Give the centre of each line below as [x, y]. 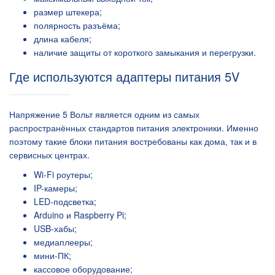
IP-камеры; [56, 188]
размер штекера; [68, 12]
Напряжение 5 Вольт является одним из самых [104, 114]
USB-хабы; [55, 228]
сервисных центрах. [49, 155]
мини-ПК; [52, 255]
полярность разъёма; [77, 25]
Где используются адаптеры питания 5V [124, 76]
